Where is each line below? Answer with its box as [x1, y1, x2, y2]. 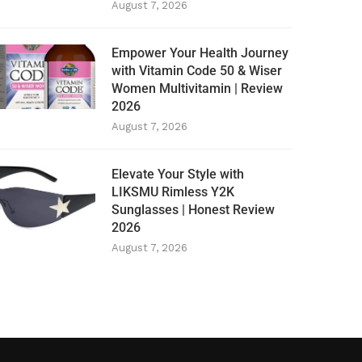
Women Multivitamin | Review [112, 81, 284, 97]
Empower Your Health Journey [112, 45, 289, 61]
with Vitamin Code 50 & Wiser [112, 63, 283, 79]
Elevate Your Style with [112, 166, 245, 183]
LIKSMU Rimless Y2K [112, 184, 235, 200]
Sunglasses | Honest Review [112, 202, 276, 218]
